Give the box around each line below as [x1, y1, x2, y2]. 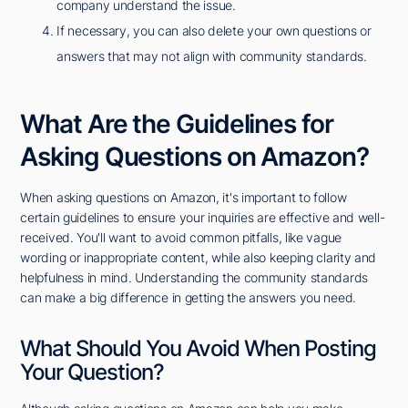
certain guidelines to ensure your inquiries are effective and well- [20, 209, 385, 226]
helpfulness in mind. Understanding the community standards [20, 270, 368, 286]
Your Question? [20, 359, 165, 386]
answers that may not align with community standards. [56, 48, 367, 65]
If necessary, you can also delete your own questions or [56, 23, 372, 39]
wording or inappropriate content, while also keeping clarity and [20, 250, 377, 266]
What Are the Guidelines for [20, 108, 333, 140]
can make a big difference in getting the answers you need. [20, 290, 356, 306]
